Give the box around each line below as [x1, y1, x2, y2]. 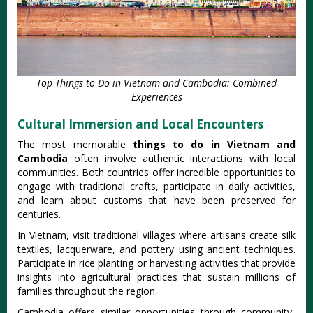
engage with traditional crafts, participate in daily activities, [17, 179, 296, 193]
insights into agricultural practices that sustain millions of [17, 270, 296, 284]
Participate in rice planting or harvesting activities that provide [17, 256, 296, 270]
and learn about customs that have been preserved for [17, 193, 296, 207]
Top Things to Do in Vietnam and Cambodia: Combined [36, 75, 277, 89]
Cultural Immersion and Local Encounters [17, 115, 263, 132]
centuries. [17, 207, 61, 221]
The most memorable [17, 137, 133, 151]
